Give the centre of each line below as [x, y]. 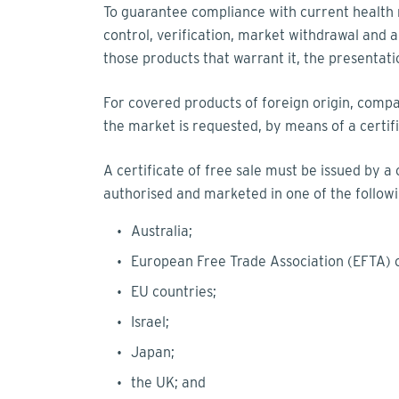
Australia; [163, 232]
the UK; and [170, 383]
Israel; [152, 322]
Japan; [155, 353]
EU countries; [175, 292]
